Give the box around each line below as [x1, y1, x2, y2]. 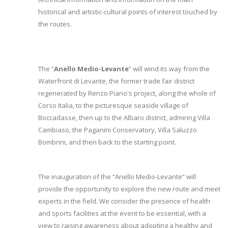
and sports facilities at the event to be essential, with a [38, 209, 206, 218]
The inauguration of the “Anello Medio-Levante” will [38, 172, 196, 181]
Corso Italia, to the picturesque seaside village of [38, 101, 188, 110]
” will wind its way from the [129, 64, 210, 73]
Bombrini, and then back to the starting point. [38, 137, 176, 147]
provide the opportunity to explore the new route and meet [38, 184, 220, 193]
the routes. [38, 19, 72, 28]
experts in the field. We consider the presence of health [38, 196, 210, 206]
